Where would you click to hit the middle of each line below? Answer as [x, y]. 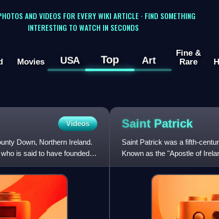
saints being [141, 165]
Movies [31, 62]
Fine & [188, 53]
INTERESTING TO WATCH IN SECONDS [83, 27]
